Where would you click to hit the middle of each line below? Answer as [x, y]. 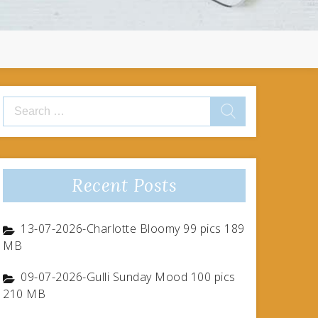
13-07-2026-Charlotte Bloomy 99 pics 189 [133, 229]
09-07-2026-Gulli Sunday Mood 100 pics [128, 277]
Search [19, 103]
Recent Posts [124, 185]
